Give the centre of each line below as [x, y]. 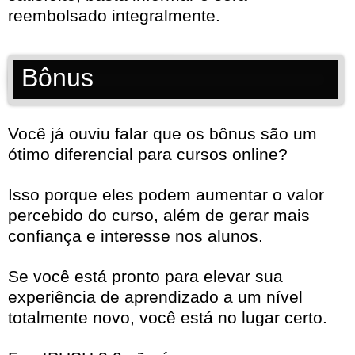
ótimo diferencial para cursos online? [148, 155]
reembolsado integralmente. [114, 16]
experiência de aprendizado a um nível [155, 297]
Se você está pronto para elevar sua [145, 277]
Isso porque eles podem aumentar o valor [166, 195]
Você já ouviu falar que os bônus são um [162, 134]
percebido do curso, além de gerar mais [159, 216]
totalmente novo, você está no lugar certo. [168, 318]
